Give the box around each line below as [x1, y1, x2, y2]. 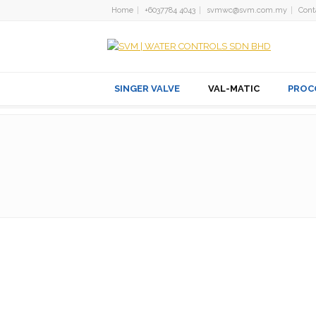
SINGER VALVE [114, 83, 180, 94]
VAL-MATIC [208, 83, 260, 94]
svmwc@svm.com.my [207, 6, 287, 15]
